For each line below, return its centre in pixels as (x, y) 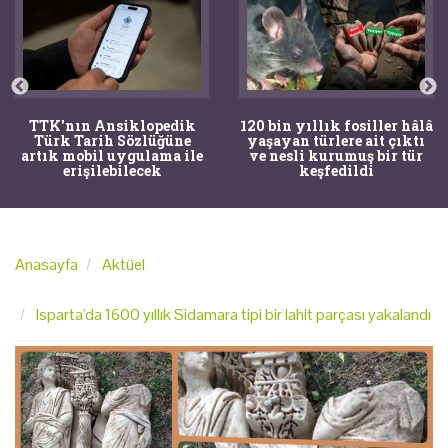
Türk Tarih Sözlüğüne (112, 140)
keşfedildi (336, 170)
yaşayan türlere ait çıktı (336, 140)
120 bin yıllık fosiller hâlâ (336, 125)
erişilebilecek (112, 170)
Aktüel (123, 264)
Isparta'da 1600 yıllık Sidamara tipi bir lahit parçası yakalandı (233, 314)
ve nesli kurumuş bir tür (336, 155)
